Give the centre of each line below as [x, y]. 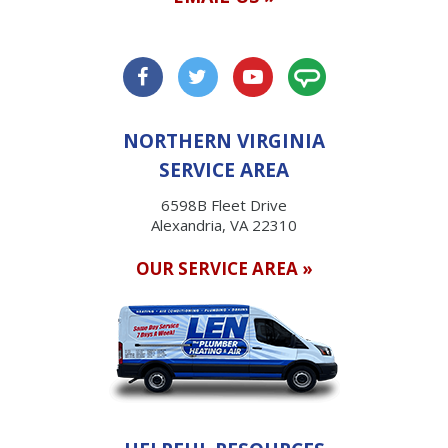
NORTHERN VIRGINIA [224, 141]
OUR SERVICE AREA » [224, 269]
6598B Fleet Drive [224, 205]
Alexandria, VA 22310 [224, 225]
